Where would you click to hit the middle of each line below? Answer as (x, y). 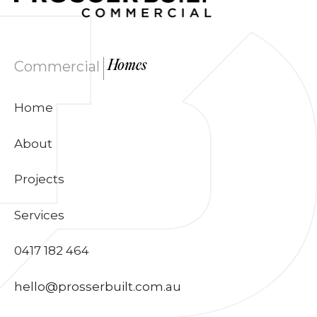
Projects (39, 179)
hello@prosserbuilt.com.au (98, 286)
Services (39, 215)
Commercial (57, 67)
